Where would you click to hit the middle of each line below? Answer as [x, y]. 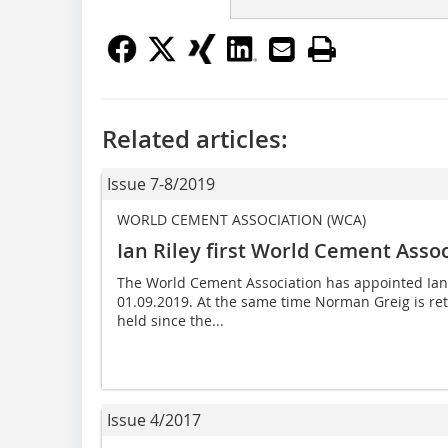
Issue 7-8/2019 [161, 184]
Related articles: [195, 139]
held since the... [170, 321]
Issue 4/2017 [154, 420]
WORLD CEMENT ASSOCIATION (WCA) [241, 220]
